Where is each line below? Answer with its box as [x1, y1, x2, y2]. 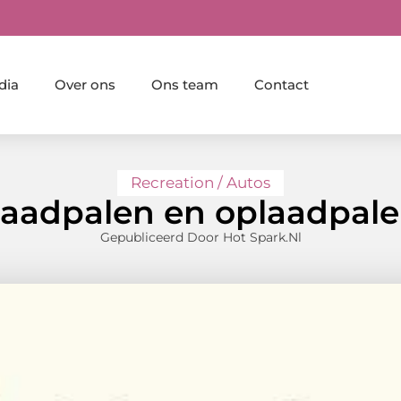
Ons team [150, 75, 218, 93]
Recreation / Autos [131, 174, 270, 192]
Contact [253, 75, 309, 93]
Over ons [54, 75, 115, 93]
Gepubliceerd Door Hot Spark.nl [99, 229, 302, 246]
